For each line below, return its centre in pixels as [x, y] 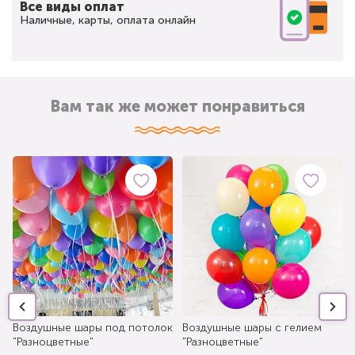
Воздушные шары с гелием [252, 327]
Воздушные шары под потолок [93, 327]
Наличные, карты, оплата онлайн [108, 20]
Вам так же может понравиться [177, 106]
